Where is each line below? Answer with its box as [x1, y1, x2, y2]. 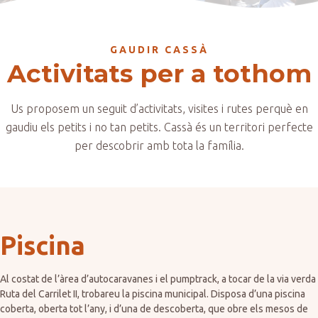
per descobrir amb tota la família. [74, 139, 244, 152]
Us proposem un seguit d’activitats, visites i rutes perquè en [10, 102, 308, 115]
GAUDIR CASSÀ [109, 44, 209, 55]
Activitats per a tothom [6, 58, 312, 89]
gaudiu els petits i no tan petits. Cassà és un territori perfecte [5, 121, 313, 133]
